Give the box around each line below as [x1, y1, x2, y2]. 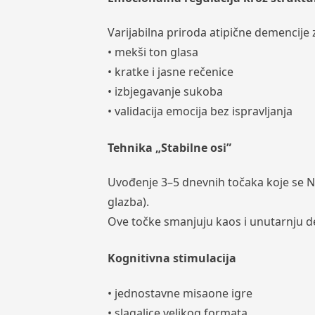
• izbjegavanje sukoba [107, 84, 223, 100]
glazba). [107, 194, 149, 210]
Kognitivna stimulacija [107, 250, 236, 266]
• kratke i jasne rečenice [107, 64, 233, 80]
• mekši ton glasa [107, 44, 198, 60]
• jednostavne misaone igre [107, 285, 252, 301]
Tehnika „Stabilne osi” [107, 140, 231, 156]
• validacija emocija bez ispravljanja [107, 103, 292, 120]
